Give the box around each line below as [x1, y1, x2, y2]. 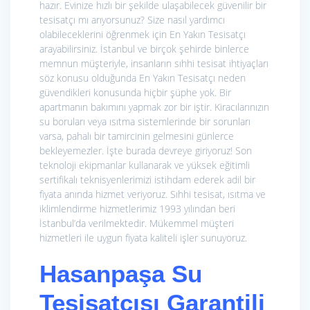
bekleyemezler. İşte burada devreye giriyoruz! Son [39, 144, 252, 158]
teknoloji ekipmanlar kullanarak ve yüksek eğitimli [39, 158, 250, 172]
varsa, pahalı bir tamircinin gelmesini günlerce [39, 129, 234, 143]
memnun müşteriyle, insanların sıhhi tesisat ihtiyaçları [39, 57, 268, 71]
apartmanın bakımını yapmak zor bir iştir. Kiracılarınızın [39, 100, 269, 114]
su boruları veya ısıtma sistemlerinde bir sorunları [39, 115, 250, 129]
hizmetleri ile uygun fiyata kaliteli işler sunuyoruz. [39, 231, 247, 245]
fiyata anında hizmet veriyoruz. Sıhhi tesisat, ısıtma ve [39, 188, 266, 201]
